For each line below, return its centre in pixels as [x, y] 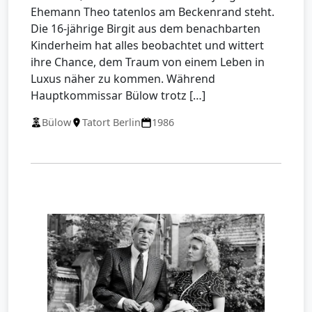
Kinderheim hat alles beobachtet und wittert [147, 46]
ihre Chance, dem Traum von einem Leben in [148, 62]
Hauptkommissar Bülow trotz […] [118, 96]
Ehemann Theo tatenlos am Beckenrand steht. [153, 12]
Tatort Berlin [111, 123]
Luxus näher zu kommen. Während [123, 79]
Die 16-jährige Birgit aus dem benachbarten [146, 29]
